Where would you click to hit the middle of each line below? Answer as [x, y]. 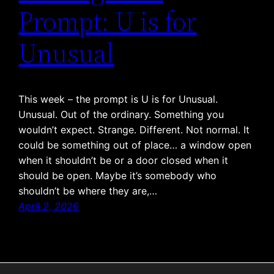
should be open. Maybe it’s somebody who [118, 175]
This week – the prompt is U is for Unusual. [118, 99]
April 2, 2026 [49, 206]
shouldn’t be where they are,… [88, 191]
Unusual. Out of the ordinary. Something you [121, 114]
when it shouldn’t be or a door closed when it [124, 160]
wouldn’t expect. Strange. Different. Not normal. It [134, 129]
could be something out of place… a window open [135, 145]
